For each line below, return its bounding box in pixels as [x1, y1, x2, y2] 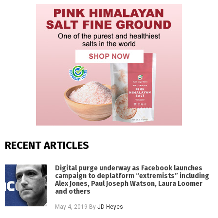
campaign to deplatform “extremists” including [55, 172, 210, 181]
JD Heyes [97, 203, 124, 211]
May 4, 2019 [55, 203, 88, 211]
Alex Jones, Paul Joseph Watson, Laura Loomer [55, 180, 203, 188]
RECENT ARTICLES [5, 138, 89, 152]
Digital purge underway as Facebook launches [55, 164, 203, 173]
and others [55, 187, 91, 196]
